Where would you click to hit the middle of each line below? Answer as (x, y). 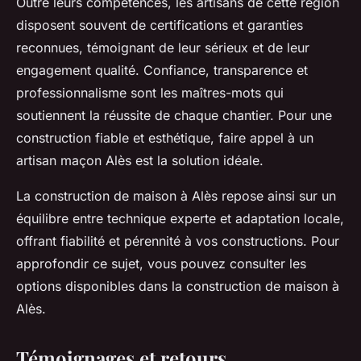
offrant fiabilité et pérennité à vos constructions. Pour (178, 241)
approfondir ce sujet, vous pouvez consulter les (161, 263)
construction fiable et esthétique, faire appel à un (165, 137)
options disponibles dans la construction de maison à (178, 286)
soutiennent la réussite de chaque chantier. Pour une (174, 115)
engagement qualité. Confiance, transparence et (162, 70)
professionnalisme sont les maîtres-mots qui (150, 92)
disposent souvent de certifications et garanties (160, 25)
